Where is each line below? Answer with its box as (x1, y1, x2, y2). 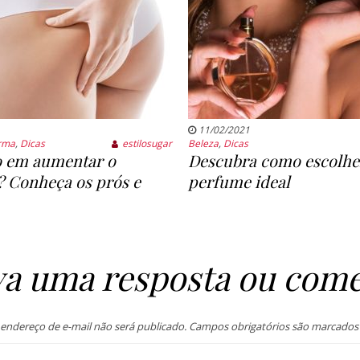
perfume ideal (187, 170, 290, 193)
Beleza (187, 137, 219, 151)
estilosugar (122, 137, 173, 151)
